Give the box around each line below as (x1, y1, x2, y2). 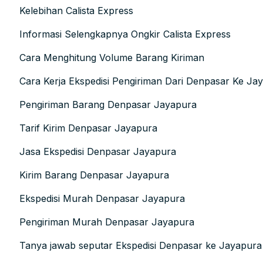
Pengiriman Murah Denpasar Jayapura (19, 216, 194, 228)
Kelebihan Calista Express (19, 5, 133, 17)
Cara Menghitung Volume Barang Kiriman (19, 52, 204, 64)
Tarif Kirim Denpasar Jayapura (19, 122, 157, 134)
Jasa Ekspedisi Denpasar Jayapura (19, 146, 176, 158)
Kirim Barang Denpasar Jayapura (19, 169, 169, 181)
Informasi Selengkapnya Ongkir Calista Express (19, 28, 231, 41)
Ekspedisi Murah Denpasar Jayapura (19, 193, 185, 205)
